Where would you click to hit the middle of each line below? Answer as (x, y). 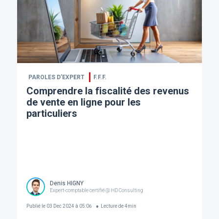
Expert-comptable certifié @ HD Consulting (96, 191)
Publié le (36, 206)
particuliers (52, 113)
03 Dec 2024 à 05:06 (68, 206)
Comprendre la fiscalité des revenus (108, 91)
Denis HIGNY (66, 184)
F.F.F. (100, 77)
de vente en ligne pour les (83, 102)
